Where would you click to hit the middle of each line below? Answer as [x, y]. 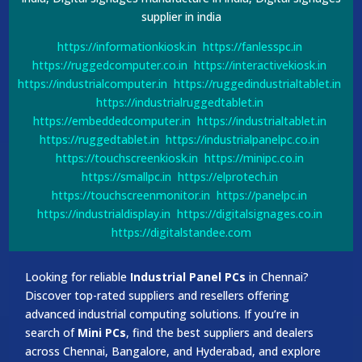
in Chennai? [279, 276]
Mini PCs [102, 332]
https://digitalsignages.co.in [249, 213]
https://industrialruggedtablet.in [179, 102]
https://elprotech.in [227, 176]
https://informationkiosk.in [126, 46]
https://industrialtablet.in [261, 120]
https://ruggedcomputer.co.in [110, 65]
